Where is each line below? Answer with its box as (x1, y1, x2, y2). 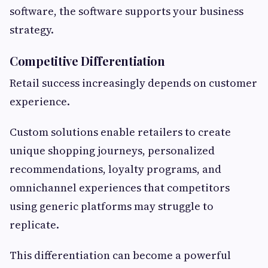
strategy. (10, 22, 54, 38)
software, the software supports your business (10, 4, 243, 19)
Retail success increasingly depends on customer (10, 75, 257, 91)
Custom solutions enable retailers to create (10, 124, 231, 140)
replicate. (10, 217, 59, 233)
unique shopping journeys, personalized (10, 143, 215, 159)
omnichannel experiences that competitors (10, 180, 230, 196)
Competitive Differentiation (10, 53, 165, 69)
